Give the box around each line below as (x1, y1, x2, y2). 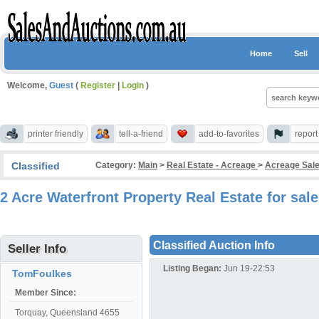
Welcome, (7, 80, 49, 90)
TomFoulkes (12, 268, 72, 279)
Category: (95, 160, 138, 170)
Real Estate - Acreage (167, 160, 258, 170)
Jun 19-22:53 (221, 263, 275, 273)
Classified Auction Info (153, 239, 275, 251)
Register (80, 80, 115, 90)
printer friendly (28, 129, 83, 139)
